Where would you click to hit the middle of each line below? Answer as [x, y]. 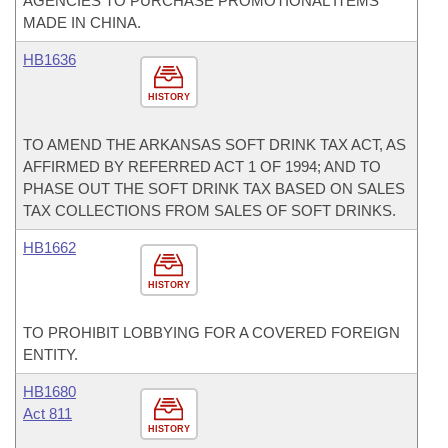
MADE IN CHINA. [82, 22]
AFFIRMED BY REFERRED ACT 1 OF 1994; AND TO [202, 166]
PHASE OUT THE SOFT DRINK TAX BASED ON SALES [214, 188]
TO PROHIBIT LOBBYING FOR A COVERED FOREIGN [211, 332]
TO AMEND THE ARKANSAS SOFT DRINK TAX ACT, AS [214, 144]
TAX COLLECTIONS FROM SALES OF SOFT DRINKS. [209, 210]
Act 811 [47, 413]
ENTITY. [50, 354]
